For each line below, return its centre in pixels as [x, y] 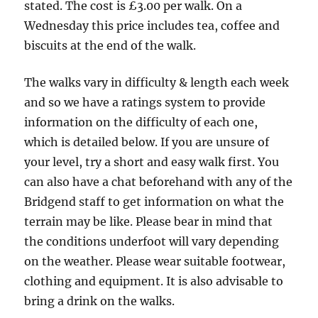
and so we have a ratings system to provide [145, 102]
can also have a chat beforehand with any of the [159, 182]
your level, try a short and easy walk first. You [152, 162]
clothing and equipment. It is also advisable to [154, 281]
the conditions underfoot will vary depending [152, 241]
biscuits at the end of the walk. [110, 45]
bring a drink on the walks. [100, 301]
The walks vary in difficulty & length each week [157, 82]
